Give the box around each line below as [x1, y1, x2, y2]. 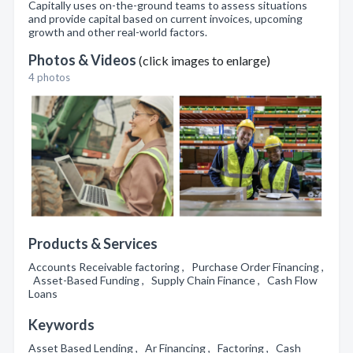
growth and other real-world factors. [28, 25, 207, 39]
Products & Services [28, 235, 158, 252]
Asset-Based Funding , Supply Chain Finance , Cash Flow [28, 273, 318, 287]
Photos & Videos [28, 51, 139, 69]
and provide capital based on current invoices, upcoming [28, 12, 303, 25]
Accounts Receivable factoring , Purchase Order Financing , [28, 260, 324, 273]
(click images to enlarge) [139, 53, 270, 68]
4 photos [28, 71, 70, 84]
